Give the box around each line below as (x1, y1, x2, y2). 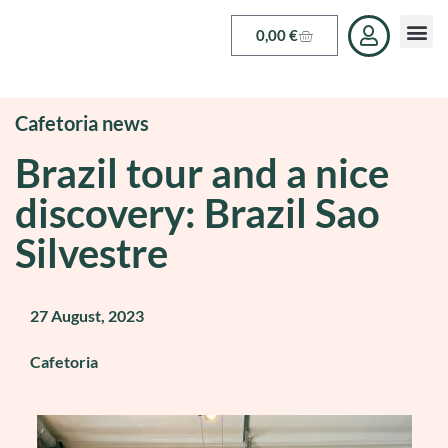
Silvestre (15, 229, 168, 277)
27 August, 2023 (30, 306, 144, 325)
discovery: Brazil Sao (15, 189, 380, 237)
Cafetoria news (15, 111, 149, 135)
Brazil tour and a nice (15, 149, 389, 197)
